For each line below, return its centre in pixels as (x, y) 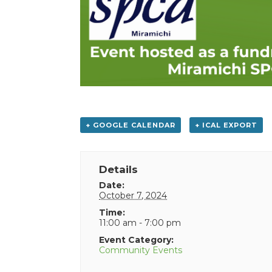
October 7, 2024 (133, 196)
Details (119, 170)
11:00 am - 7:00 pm (140, 223)
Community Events (141, 250)
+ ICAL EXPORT (226, 125)
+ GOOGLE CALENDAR (131, 125)
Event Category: (137, 240)
